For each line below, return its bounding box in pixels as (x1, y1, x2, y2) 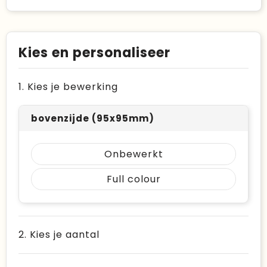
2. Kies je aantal (18, 228, 100, 241)
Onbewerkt (104, 147, 163, 161)
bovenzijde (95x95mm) (31, 112, 154, 125)
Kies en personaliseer (18, 44, 170, 62)
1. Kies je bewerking (18, 80, 118, 94)
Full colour (106, 172, 161, 186)
